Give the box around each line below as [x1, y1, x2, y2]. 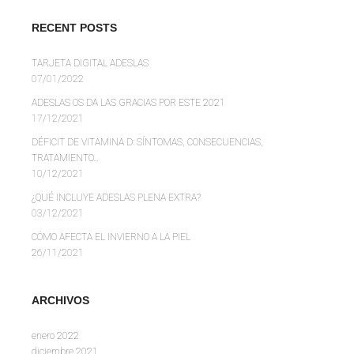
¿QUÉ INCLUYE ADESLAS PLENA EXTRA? [32, 192, 201, 204]
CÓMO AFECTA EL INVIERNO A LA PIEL [32, 232, 190, 243]
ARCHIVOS [32, 294, 89, 307]
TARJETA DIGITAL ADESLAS [32, 58, 149, 70]
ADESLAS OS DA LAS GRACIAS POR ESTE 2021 [32, 97, 225, 109]
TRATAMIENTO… [32, 153, 99, 164]
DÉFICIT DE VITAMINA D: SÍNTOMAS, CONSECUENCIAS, [32, 137, 263, 149]
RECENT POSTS [32, 21, 117, 35]
